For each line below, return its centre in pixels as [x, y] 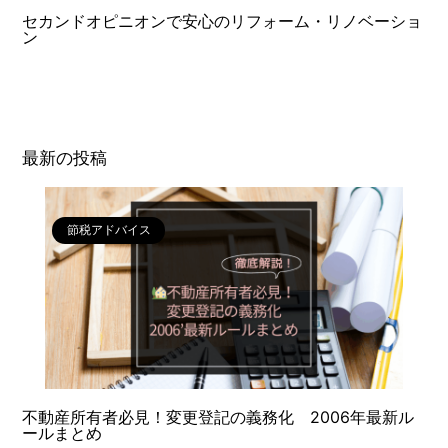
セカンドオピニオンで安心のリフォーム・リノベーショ [222, 21]
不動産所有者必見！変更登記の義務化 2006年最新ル [218, 416]
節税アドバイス [108, 230]
